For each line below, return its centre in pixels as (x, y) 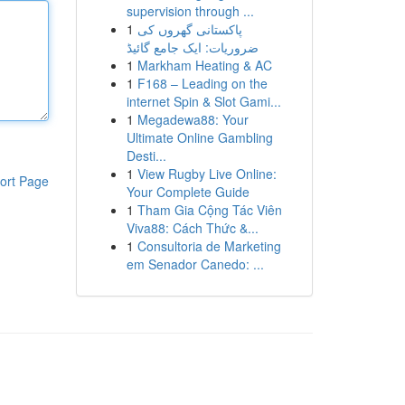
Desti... (146, 155)
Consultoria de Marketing (209, 246)
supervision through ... (190, 11)
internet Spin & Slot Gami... (203, 101)
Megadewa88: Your (193, 119)
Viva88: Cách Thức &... (192, 228)
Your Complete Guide (188, 192)
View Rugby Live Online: (207, 174)
